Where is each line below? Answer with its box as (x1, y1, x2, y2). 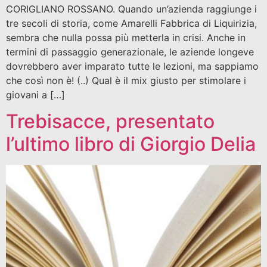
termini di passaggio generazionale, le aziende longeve (6, 45, 254, 58)
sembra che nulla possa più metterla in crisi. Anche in (6, 31, 246, 44)
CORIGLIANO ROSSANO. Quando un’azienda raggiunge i (6, 2, 257, 15)
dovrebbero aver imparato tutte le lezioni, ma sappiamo (6, 60, 259, 72)
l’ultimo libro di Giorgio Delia (6, 132, 256, 156)
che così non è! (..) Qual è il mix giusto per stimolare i (6, 74, 246, 86)
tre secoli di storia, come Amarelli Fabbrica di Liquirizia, (6, 17, 257, 29)
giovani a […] (6, 88, 65, 101)
